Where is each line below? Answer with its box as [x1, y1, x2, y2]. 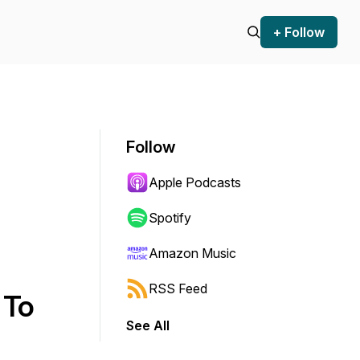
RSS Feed [149, 280, 207, 297]
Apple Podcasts [149, 174, 241, 190]
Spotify [149, 210, 191, 226]
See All [126, 317, 170, 333]
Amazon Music [149, 245, 236, 261]
